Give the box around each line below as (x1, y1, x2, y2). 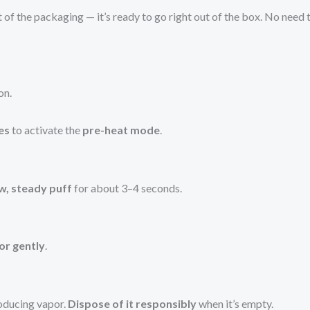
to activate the (10, 123, 82, 137)
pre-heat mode (82, 123, 160, 137)
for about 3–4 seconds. (72, 181, 182, 194)
